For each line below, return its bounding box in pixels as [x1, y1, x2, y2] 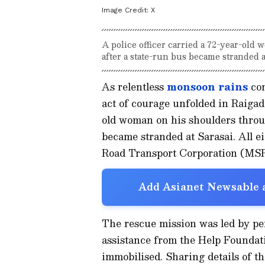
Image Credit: [102, 5, 151, 14]
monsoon [167, 78, 215, 95]
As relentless [102, 78, 167, 95]
